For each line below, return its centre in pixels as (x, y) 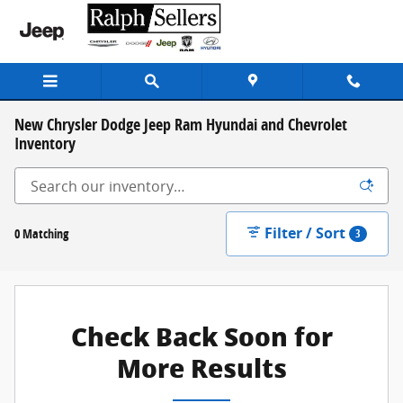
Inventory (45, 143)
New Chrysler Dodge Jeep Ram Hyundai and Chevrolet (181, 124)
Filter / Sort (305, 233)
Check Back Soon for (201, 337)
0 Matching (41, 233)
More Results (201, 369)
